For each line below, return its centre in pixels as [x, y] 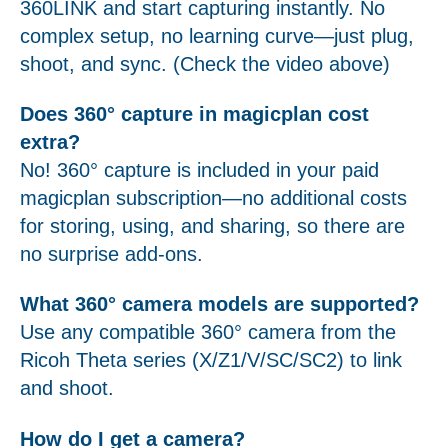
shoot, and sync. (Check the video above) [205, 63]
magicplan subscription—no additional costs [213, 198]
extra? [50, 142]
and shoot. [67, 388]
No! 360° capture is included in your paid [199, 170]
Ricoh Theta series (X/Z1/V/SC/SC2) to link [211, 360]
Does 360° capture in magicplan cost [194, 114]
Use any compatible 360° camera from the [208, 332]
